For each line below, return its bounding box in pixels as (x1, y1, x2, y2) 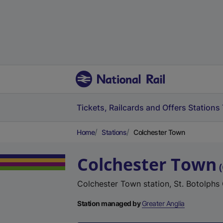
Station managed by (77, 199, 142, 208)
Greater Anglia (141, 199, 185, 208)
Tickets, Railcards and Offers (77, 103, 186, 112)
